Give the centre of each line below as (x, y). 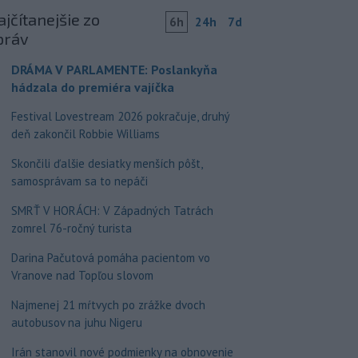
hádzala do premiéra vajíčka (92, 87)
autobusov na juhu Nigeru (76, 322)
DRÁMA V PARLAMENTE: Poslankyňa (114, 69)
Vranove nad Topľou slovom (82, 275)
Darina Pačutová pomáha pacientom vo (110, 257)
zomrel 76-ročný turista (71, 228)
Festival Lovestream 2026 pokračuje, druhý (120, 116)
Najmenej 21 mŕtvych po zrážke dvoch (108, 304)
